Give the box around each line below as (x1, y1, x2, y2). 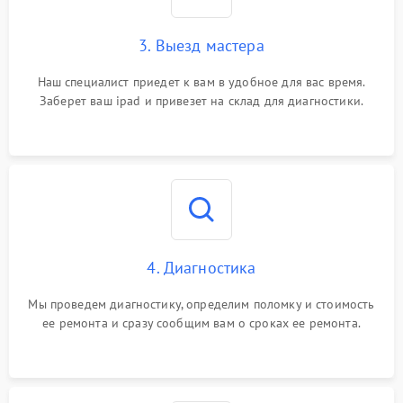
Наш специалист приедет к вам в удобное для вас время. (37, 74, 366, 90)
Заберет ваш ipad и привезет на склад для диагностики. (40, 93, 363, 109)
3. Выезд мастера (139, 35, 264, 56)
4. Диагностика (147, 257, 256, 278)
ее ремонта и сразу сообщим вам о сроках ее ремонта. (42, 315, 361, 331)
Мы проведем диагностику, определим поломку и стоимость (28, 296, 375, 312)
